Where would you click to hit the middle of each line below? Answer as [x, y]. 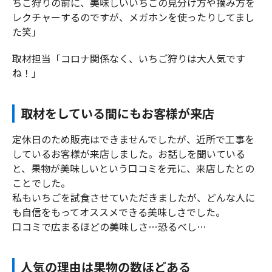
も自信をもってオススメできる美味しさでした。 [119, 212]
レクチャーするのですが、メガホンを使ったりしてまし [133, 17]
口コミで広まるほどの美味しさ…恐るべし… [109, 226]
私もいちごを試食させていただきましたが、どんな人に [134, 197]
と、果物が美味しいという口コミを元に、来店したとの [133, 168]
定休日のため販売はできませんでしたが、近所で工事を [133, 139]
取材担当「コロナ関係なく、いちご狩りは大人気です [129, 58]
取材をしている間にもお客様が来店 [117, 113]
